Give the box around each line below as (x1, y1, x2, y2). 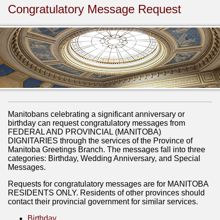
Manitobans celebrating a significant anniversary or (8, 110, 185, 118)
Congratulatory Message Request (8, 2, 181, 16)
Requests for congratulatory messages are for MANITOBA (8, 179, 208, 188)
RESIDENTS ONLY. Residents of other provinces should (8, 188, 205, 197)
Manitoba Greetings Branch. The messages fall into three (8, 145, 205, 154)
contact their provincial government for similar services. (8, 197, 198, 206)
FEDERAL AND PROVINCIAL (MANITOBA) (8, 127, 161, 136)
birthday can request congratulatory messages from (8, 118, 185, 127)
